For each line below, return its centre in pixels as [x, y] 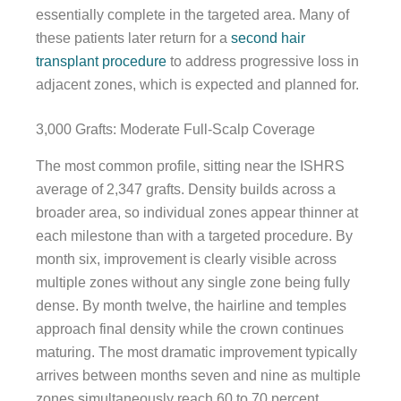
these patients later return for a [133, 38]
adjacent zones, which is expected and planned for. [197, 84]
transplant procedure [101, 61]
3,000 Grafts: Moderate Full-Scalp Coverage [175, 129]
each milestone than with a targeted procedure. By [194, 235]
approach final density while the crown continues [190, 328]
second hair [268, 38]
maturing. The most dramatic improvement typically [196, 352]
